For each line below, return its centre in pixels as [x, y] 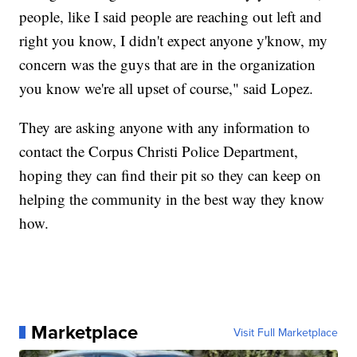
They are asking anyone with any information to [165, 127]
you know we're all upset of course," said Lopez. [167, 88]
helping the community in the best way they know [172, 198]
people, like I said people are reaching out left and [171, 16]
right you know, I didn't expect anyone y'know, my [174, 40]
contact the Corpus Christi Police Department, [159, 151]
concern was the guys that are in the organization [168, 64]
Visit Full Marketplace [285, 332]
